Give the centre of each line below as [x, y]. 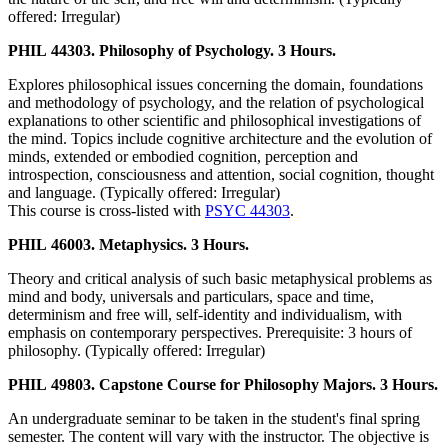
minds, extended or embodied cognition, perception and [183, 157]
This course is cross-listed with [106, 211]
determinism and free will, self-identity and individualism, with [205, 315]
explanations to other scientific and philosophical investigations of [214, 121]
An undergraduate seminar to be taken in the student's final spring [214, 419]
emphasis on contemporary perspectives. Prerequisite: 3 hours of [210, 333]
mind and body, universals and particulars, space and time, [191, 297]
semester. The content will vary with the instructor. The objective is [218, 437]
